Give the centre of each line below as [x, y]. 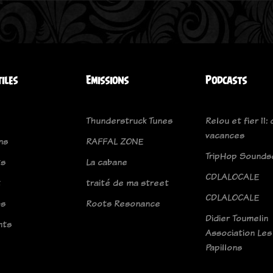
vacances [225, 135]
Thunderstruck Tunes [129, 121]
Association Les [239, 233]
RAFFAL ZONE [115, 141]
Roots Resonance [123, 204]
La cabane [107, 162]
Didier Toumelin [237, 218]
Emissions [107, 80]
